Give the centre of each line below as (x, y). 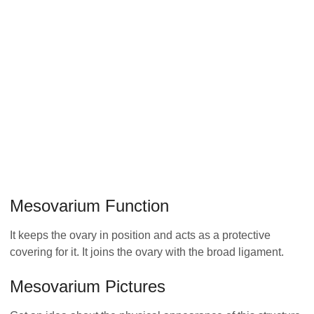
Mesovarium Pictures (88, 286)
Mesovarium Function (89, 205)
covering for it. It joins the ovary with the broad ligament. (147, 252)
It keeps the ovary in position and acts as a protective (140, 235)
